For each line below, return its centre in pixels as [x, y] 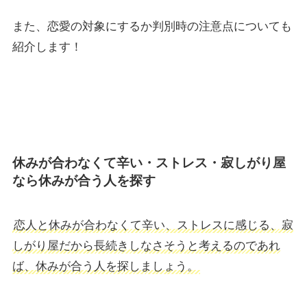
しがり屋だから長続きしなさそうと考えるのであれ [146, 246]
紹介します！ [47, 47]
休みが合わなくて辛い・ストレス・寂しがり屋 [149, 162]
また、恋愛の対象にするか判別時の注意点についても [152, 27]
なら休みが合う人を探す [84, 180]
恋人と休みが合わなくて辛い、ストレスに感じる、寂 [153, 225]
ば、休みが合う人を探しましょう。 [105, 267]
